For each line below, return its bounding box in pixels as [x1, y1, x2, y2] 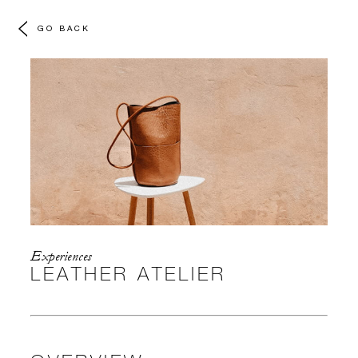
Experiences [30, 248, 92, 265]
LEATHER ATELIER [30, 261, 226, 285]
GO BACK [38, 22, 90, 33]
